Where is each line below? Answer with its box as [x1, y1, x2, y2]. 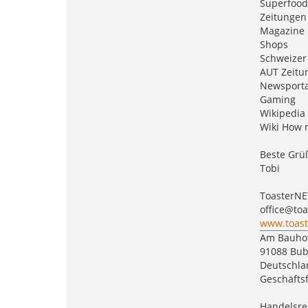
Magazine [259, 23, 305, 37]
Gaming [259, 92, 296, 106]
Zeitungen [259, 10, 307, 23]
